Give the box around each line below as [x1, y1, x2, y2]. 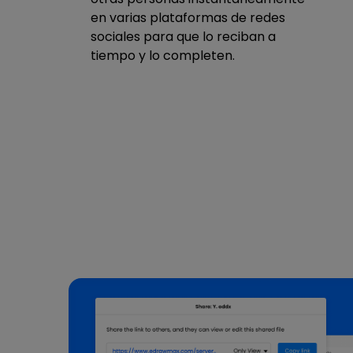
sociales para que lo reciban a [91, 27, 276, 46]
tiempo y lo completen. [91, 46, 235, 65]
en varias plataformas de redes [91, 8, 285, 27]
